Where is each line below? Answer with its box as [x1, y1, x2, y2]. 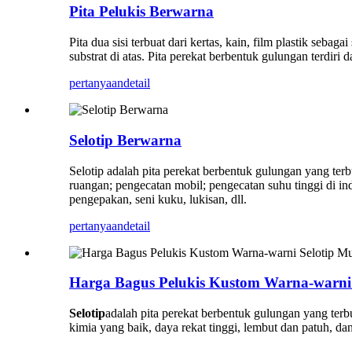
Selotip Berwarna [69, 131, 181, 148]
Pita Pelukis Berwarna [69, 3, 214, 20]
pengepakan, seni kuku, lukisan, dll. [69, 192, 247, 206]
